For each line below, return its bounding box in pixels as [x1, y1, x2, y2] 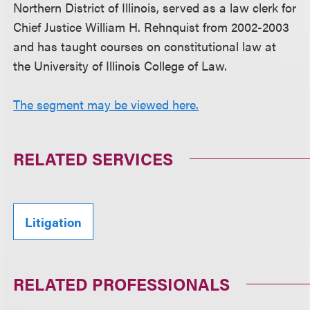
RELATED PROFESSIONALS [13, 272, 230, 295]
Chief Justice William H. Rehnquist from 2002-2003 [13, 18, 290, 35]
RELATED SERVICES [13, 147, 174, 170]
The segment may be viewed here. [13, 95, 199, 113]
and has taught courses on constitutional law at [13, 37, 277, 55]
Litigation [25, 213, 82, 230]
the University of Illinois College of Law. [13, 57, 228, 74]
